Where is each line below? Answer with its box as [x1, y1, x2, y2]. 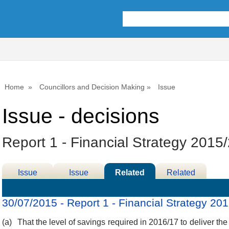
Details [15, 181, 40, 190]
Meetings [164, 181, 198, 190]
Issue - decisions [2, 104, 159, 128]
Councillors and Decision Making [39, 83, 145, 91]
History [66, 181, 91, 190]
